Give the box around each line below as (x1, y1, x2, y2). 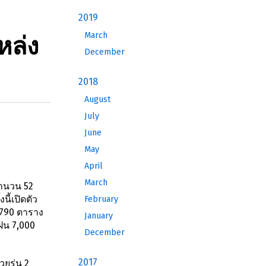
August (84, 94, 111, 104)
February (84, 194, 118, 204)
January (84, 211, 113, 221)
